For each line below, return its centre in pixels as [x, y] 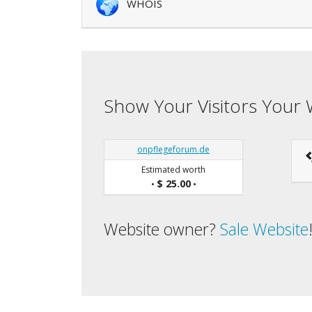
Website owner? [162, 229]
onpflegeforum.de [173, 149]
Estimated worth [173, 169]
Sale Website [264, 229]
